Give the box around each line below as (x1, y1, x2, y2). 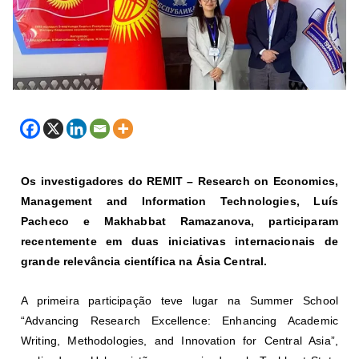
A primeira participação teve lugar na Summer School (21, 293, 338, 307)
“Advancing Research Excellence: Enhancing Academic (21, 313, 338, 327)
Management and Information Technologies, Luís (21, 194, 338, 208)
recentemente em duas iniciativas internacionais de (21, 234, 338, 248)
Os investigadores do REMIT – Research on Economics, (21, 174, 338, 188)
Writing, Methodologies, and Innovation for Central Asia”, (21, 333, 338, 347)
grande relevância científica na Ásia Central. (21, 254, 268, 268)
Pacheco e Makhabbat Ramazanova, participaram (21, 214, 338, 228)
